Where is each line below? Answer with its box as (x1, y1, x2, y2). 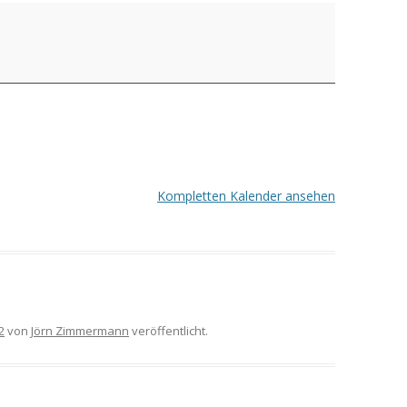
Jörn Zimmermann (31, 323, 129, 340)
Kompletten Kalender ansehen (156, 187, 335, 205)
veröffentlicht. (129, 323, 208, 340)
